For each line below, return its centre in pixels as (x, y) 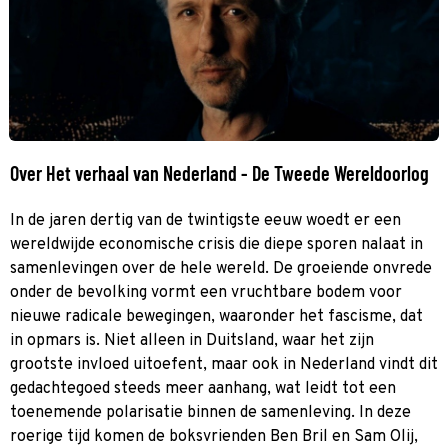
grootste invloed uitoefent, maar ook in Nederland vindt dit (224, 364)
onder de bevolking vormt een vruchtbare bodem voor (206, 292)
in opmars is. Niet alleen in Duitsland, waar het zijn (192, 340)
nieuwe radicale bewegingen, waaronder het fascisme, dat (216, 316)
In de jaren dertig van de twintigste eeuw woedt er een (205, 220)
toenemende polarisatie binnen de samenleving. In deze (210, 412)
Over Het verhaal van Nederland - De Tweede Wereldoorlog (219, 172)
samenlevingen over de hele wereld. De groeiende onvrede (221, 268)
